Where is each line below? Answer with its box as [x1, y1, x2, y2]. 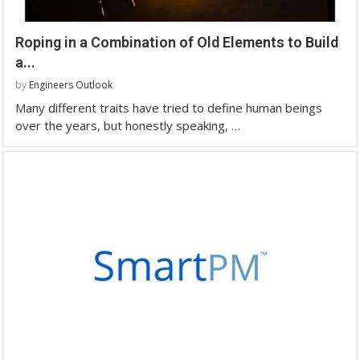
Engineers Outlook [29, 77, 112, 92]
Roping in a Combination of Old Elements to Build [15, 33, 338, 51]
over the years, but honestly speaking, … [15, 117, 240, 133]
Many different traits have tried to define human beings [15, 99, 322, 116]
